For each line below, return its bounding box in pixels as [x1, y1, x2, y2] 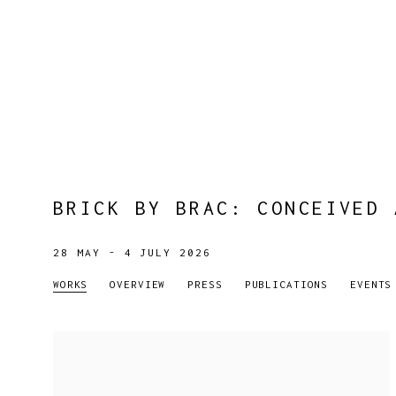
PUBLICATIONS [244, 278, 329, 291]
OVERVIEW [110, 278, 166, 291]
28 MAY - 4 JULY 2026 [53, 246, 211, 260]
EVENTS [350, 278, 392, 291]
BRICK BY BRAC [53, 197, 231, 219]
